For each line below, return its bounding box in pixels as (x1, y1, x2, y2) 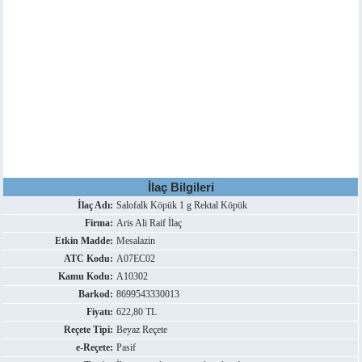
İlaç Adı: (78, 200, 114, 211)
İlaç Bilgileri (147, 180, 214, 194)
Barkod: (78, 288, 114, 300)
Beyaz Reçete (116, 324, 168, 335)
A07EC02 (116, 253, 156, 264)
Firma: (85, 217, 114, 229)
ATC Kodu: (64, 253, 114, 264)
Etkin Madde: (55, 235, 114, 246)
